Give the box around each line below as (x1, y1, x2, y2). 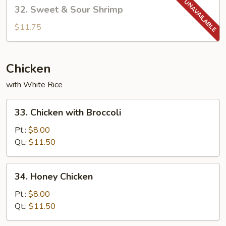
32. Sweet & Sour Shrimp (15, 4, 123, 16)
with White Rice (6, 79, 63, 90)
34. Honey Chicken (15, 171, 93, 183)
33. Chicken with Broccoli (15, 106, 121, 119)
